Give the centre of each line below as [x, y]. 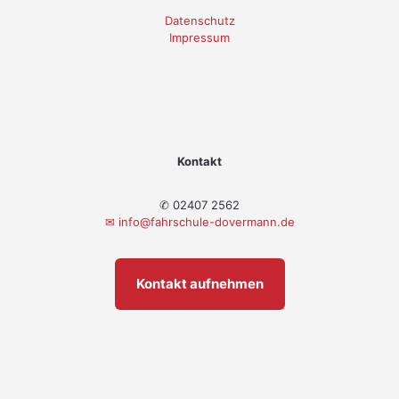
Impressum [199, 37]
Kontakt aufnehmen [199, 283]
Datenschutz [199, 20]
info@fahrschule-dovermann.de [206, 221]
